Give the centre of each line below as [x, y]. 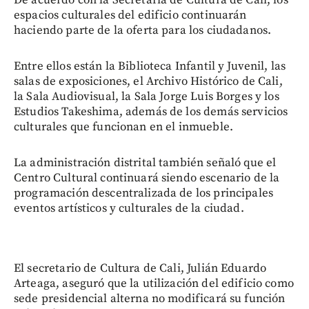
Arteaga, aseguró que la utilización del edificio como [154, 284]
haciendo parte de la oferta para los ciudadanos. [143, 31]
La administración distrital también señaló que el [145, 163]
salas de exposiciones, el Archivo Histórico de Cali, [148, 82]
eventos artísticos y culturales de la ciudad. [129, 209]
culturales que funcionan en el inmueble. [123, 127]
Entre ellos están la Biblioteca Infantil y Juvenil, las [150, 67]
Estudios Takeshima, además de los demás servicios [151, 112]
